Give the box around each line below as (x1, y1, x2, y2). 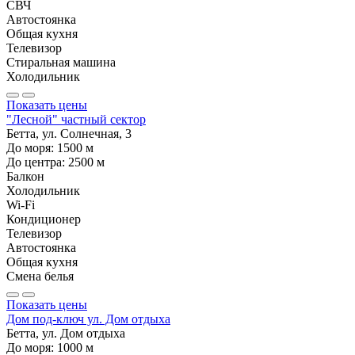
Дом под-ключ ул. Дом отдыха (6, 311, 170, 326)
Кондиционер (6, 212, 81, 226)
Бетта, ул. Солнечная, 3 (6, 126, 132, 140)
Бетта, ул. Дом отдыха (6, 326, 125, 340)
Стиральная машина (6, 55, 116, 69)
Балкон (6, 169, 44, 183)
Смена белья (6, 269, 74, 283)
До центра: (6, 155, 68, 169)
